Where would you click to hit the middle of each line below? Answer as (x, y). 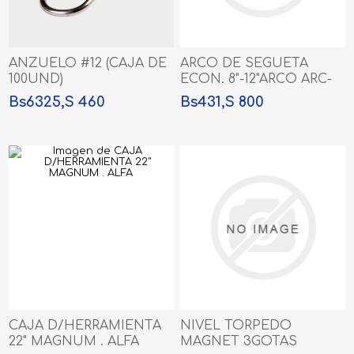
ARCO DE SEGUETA (245, 63)
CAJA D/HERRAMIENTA (85, 326)
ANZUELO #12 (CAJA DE (88, 63)
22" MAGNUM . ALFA (74, 342)
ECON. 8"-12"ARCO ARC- (256, 79)
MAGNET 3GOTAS (239, 342)
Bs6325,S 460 (57, 102)
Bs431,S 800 (222, 102)
